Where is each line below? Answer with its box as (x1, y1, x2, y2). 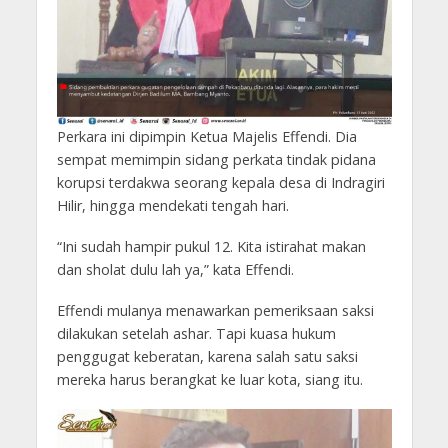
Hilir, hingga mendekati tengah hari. (56, 196, 289, 216)
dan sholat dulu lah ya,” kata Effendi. (56, 260, 294, 280)
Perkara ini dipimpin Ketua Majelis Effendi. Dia (56, 127, 357, 147)
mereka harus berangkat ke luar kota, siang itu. (56, 370, 363, 390)
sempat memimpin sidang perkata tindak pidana (56, 150, 376, 170)
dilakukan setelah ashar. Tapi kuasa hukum (56, 324, 336, 344)
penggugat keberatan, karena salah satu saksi (56, 347, 358, 367)
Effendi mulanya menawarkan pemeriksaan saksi (56, 301, 374, 321)
